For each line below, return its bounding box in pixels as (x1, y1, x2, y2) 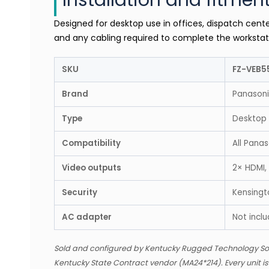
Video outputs (62, 162, 121, 174)
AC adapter (62, 211, 112, 223)
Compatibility (62, 137, 121, 149)
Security (62, 186, 97, 198)
